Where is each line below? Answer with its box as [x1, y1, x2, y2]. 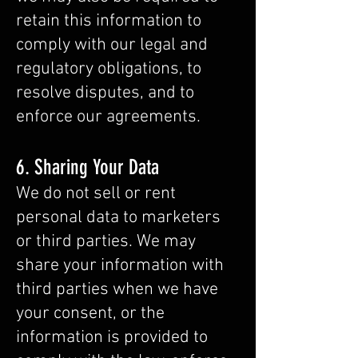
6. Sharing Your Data [16, 155, 159, 180]
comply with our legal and [16, 34, 208, 56]
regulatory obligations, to [16, 58, 201, 80]
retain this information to [16, 10, 201, 32]
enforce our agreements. [16, 106, 201, 128]
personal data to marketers [16, 207, 221, 229]
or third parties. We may [16, 231, 196, 253]
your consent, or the [16, 303, 165, 324]
